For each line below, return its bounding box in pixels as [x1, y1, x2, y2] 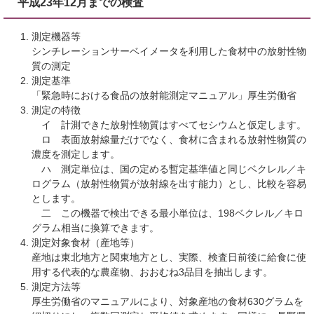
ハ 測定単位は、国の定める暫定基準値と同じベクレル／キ [32, 163, 306, 175]
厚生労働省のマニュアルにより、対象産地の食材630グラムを [32, 296, 303, 307]
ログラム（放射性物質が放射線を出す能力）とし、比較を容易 [32, 178, 306, 189]
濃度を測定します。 [32, 149, 120, 160]
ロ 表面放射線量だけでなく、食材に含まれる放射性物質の [32, 134, 306, 145]
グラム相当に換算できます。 [32, 222, 159, 233]
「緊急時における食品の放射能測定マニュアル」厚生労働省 [32, 90, 296, 101]
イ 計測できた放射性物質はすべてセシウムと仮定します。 [32, 119, 306, 130]
